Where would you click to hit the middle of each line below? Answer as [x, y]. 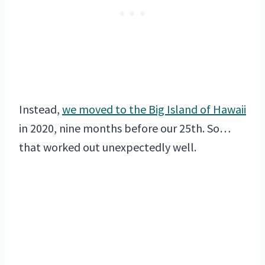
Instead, [41, 109]
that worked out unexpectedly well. [108, 147]
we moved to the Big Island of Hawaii [154, 109]
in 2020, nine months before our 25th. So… [125, 128]
